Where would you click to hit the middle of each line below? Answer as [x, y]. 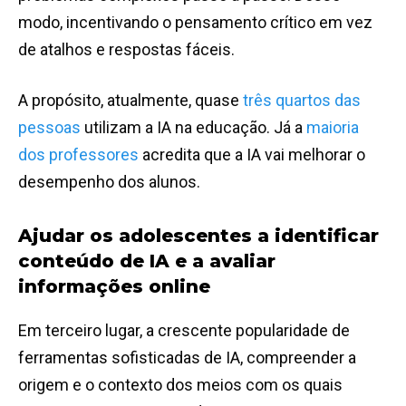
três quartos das [302, 101]
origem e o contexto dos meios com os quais [180, 385]
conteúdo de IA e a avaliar [147, 261]
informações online [114, 287]
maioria [333, 128]
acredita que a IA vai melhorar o [252, 155]
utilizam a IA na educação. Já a [193, 128]
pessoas [49, 128]
